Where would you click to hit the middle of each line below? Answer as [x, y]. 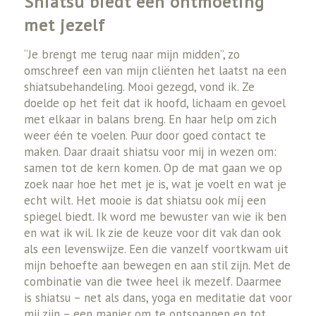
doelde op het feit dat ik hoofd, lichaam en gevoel [154, 103]
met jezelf [64, 25]
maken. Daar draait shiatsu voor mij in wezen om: [150, 152]
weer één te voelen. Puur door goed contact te [145, 136]
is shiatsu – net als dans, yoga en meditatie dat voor [158, 298]
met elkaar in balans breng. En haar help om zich [150, 120]
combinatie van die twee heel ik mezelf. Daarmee [152, 282]
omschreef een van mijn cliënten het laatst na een [155, 71]
